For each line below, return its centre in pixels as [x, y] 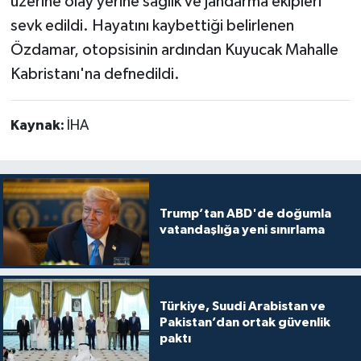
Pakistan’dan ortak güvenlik [245, 323]
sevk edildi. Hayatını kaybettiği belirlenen [152, 25]
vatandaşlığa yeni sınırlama [242, 229]
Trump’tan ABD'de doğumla [245, 213]
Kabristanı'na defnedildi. [95, 74]
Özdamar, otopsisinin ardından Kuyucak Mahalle [174, 50]
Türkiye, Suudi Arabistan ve [242, 307]
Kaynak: [38, 125]
